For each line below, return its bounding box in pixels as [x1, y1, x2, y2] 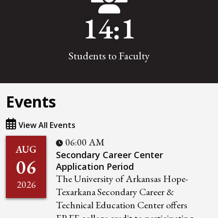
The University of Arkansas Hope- [56, 172, 188, 185]
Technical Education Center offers [56, 199, 187, 212]
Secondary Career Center [56, 149, 163, 161]
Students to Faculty [68, 49, 150, 63]
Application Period [56, 161, 134, 173]
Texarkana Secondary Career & [56, 185, 174, 199]
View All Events [18, 120, 75, 131]
